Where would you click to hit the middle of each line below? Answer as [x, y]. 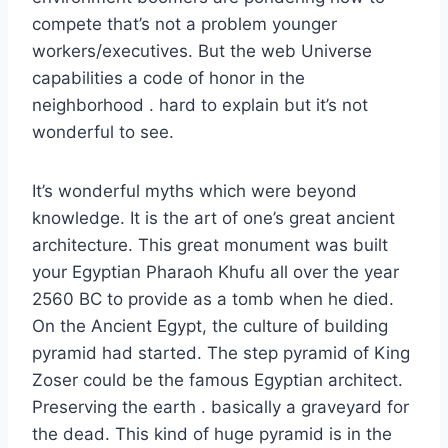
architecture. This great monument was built [210, 245]
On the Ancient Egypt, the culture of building [210, 326]
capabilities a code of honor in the [168, 78]
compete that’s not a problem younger [184, 24]
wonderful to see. [103, 132]
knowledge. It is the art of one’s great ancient [213, 218]
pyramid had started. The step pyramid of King [221, 353]
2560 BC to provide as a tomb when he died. [213, 299]
